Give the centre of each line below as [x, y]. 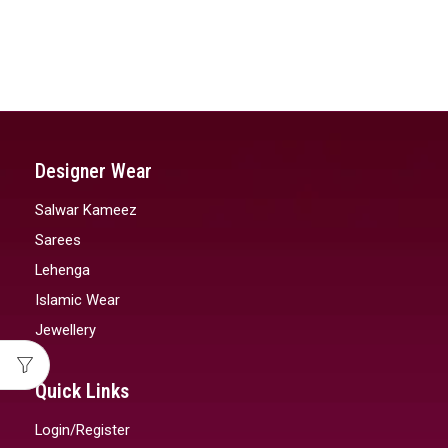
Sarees [58, 240]
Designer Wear [93, 170]
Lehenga [62, 269]
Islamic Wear [77, 299]
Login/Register [82, 430]
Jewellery [65, 329]
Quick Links [82, 390]
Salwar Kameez [86, 210]
